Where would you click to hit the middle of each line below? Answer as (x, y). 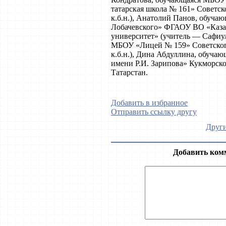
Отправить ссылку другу (154, 112)
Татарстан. (129, 72)
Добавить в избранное (149, 103)
